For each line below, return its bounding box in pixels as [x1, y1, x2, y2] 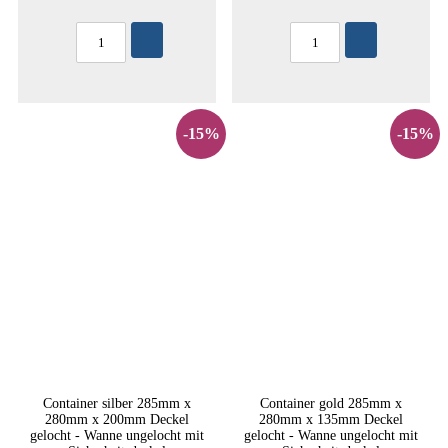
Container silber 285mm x [43, 395, 191, 411]
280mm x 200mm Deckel [45, 411, 189, 427]
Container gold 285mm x [260, 395, 402, 411]
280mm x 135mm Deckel [259, 411, 403, 427]
